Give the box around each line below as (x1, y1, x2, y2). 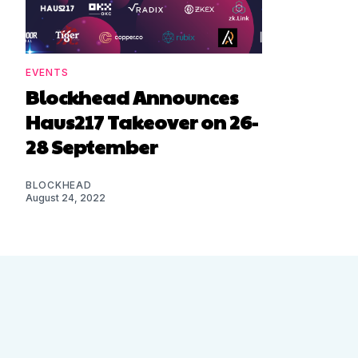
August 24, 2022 (26, 191, 105, 204)
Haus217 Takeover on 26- (26, 107, 258, 135)
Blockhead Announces (26, 82, 238, 110)
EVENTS (26, 66, 69, 78)
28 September (26, 132, 157, 160)
